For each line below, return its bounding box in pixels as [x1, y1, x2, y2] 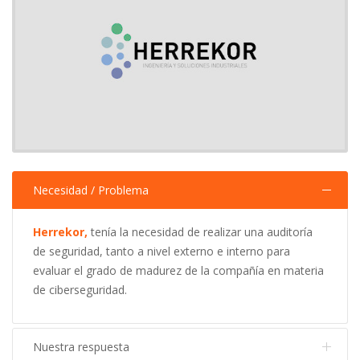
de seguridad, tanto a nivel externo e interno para [33, 243, 290, 259]
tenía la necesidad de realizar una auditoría [88, 223, 313, 239]
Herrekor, [33, 223, 88, 239]
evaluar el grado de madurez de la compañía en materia [33, 262, 324, 278]
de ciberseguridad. [33, 281, 127, 297]
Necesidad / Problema [33, 182, 149, 198]
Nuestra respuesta [33, 338, 129, 354]
